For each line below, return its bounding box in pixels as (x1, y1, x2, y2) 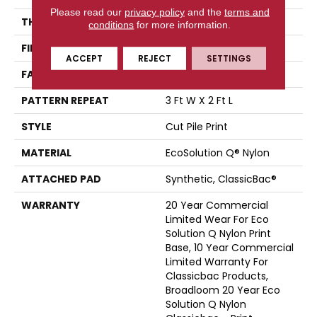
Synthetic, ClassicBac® (166, 171, 277, 186)
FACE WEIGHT (21, 67, 91, 81)
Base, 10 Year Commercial (166, 240, 294, 255)
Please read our (50, 6, 125, 17)
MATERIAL (21, 145, 71, 160)
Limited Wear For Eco (166, 212, 269, 226)
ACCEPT (65, 52, 103, 64)
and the (184, 6, 224, 17)
